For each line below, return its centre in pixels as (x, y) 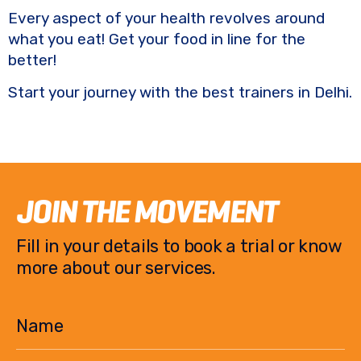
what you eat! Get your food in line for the (157, 39)
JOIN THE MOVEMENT (147, 211)
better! (32, 60)
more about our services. (116, 268)
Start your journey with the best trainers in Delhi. (180, 92)
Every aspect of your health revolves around (166, 18)
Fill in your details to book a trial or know (179, 246)
